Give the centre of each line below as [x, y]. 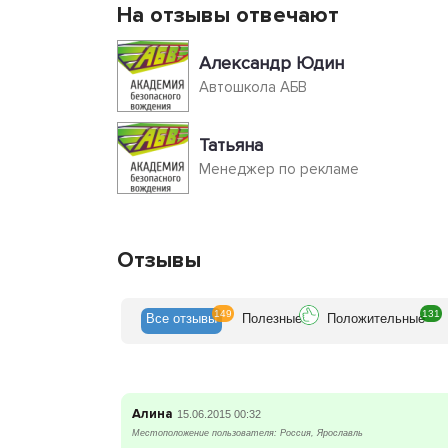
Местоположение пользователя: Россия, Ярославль [247, 433]
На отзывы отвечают [228, 15]
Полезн [263, 318]
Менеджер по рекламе [279, 169]
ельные [402, 318]
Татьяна [231, 145]
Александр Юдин [271, 63]
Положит [353, 318]
